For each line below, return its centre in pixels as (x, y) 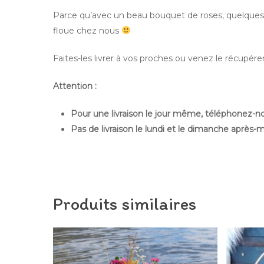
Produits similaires (125, 204)
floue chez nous (87, 31)
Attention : (75, 86)
